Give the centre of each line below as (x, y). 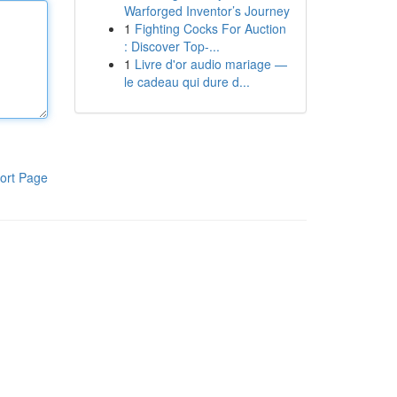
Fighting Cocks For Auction (210, 28)
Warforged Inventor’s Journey (206, 11)
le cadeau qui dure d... (187, 82)
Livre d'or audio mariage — (210, 64)
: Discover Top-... (171, 46)
